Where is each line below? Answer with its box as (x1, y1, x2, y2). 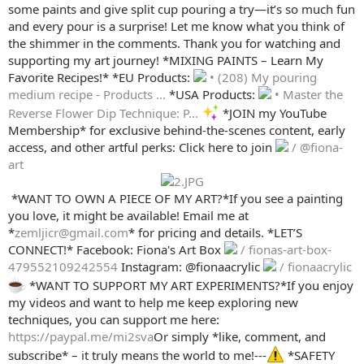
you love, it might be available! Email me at (8, 207, 249, 224)
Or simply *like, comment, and (154, 328, 326, 345)
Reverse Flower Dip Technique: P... (8, 105, 201, 122)
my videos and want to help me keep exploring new (8, 294, 298, 311)
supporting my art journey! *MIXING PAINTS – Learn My (8, 52, 323, 69)
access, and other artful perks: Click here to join (8, 139, 275, 156)
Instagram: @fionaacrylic (121, 258, 263, 275)
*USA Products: (169, 86, 258, 103)
